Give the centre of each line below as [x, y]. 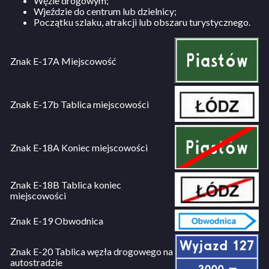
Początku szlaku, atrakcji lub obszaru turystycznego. [142, 22]
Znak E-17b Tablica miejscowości [80, 104]
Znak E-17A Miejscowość [63, 61]
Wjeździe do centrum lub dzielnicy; [105, 11]
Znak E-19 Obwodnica [57, 221]
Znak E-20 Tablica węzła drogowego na [92, 252]
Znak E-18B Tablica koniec [66, 185]
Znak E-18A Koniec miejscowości [79, 148]
